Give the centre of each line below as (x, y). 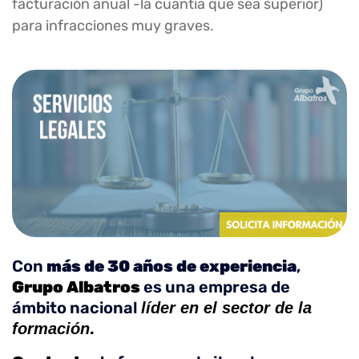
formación (51, 328)
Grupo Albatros (76, 286)
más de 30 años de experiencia (171, 266)
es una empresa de (215, 286)
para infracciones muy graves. (113, 25)
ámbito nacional (77, 307)
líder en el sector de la (226, 307)
